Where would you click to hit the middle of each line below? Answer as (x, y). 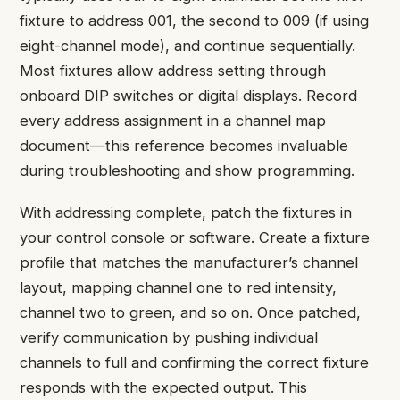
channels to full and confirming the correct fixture (194, 362)
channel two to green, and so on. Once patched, (190, 312)
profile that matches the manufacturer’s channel (189, 262)
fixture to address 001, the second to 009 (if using (194, 21)
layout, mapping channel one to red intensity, (178, 287)
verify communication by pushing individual (169, 337)
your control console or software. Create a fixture (195, 237)
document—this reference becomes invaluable (184, 146)
